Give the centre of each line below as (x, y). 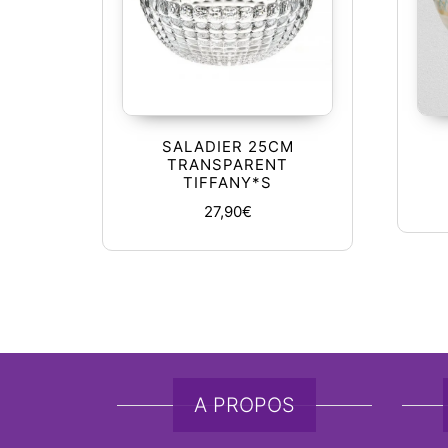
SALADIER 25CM (227, 147)
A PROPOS (244, 405)
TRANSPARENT (228, 165)
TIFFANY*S (228, 183)
